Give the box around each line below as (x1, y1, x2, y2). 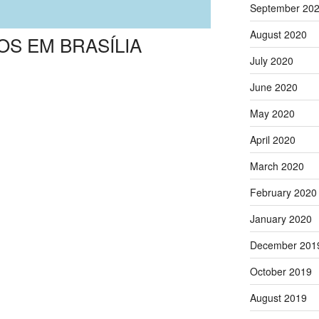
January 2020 (249, 211, 312, 226)
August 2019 (249, 290, 307, 305)
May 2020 (249, 105, 295, 120)
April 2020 (249, 132, 296, 147)
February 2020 (249, 184, 317, 199)
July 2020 (249, 53, 293, 68)
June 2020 (249, 79, 298, 94)
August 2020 (249, 26, 307, 41)
